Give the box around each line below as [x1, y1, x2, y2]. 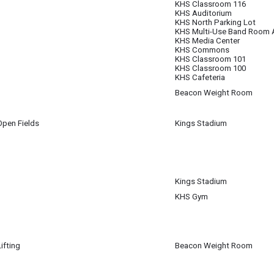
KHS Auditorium [175, 9, 232, 18]
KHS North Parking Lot [175, 18, 256, 27]
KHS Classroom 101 [175, 54, 246, 64]
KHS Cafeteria [175, 73, 225, 82]
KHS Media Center [175, 36, 240, 45]
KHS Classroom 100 [175, 64, 246, 73]
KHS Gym [175, 192, 208, 201]
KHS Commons [175, 45, 229, 54]
